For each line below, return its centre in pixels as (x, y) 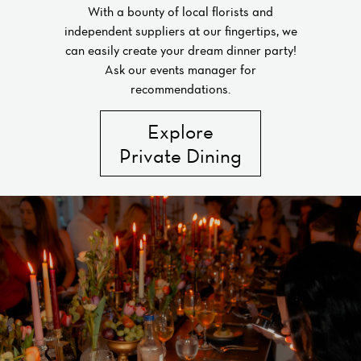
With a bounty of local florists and (180, 12)
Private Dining (180, 155)
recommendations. (180, 89)
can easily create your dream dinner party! (180, 50)
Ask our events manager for (180, 70)
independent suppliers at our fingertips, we (180, 31)
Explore (180, 131)
